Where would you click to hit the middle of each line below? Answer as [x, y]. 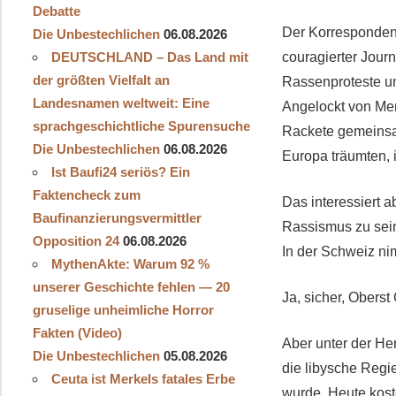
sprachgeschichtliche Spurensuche [141, 126]
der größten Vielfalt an [101, 80]
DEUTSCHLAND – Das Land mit [149, 57]
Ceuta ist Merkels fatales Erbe [143, 378]
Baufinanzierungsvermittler [117, 217]
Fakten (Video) [77, 332]
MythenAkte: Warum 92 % [130, 263]
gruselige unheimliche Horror [123, 309]
